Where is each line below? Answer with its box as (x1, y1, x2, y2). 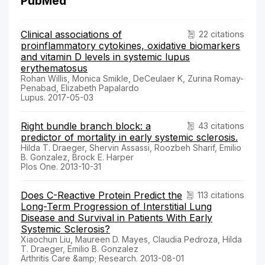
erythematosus (21, 62, 88, 75)
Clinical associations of (21, 28, 122, 41)
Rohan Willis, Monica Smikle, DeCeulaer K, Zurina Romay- (21, 73, 244, 84)
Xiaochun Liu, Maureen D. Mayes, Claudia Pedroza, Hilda (21, 234, 242, 245)
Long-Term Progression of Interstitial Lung (21, 201, 212, 213)
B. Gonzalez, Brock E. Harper (21, 152, 134, 163)
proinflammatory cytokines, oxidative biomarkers (21, 40, 240, 52)
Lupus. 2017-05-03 (21, 92, 93, 103)
